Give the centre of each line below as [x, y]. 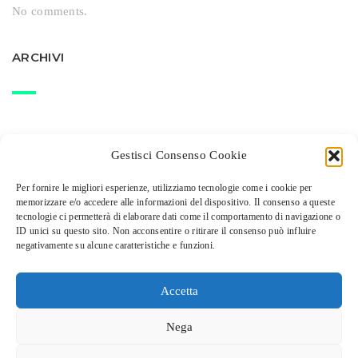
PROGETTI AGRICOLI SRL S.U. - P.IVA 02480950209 [179, 253]
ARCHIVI [38, 58]
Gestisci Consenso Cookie [179, 155]
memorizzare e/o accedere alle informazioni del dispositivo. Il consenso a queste [175, 202]
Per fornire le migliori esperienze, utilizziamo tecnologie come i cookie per [164, 188]
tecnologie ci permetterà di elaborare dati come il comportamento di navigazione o [179, 217]
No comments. [50, 12]
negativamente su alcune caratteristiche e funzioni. [116, 245]
